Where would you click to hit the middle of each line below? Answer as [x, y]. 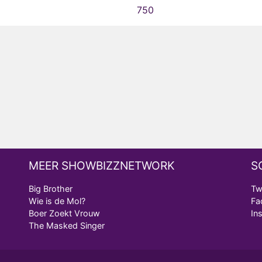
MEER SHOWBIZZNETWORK [102, 166]
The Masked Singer [67, 225]
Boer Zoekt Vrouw [64, 213]
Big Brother [51, 189]
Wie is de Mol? [57, 201]
